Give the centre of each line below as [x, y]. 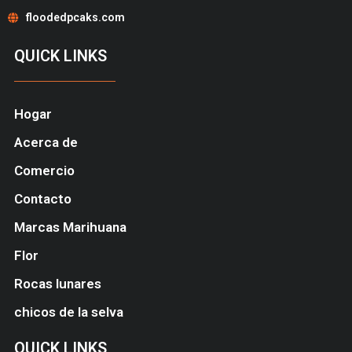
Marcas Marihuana [70, 227]
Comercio [44, 170]
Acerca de [46, 142]
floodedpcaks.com [75, 18]
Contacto [42, 198]
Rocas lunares [57, 283]
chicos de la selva [68, 312]
